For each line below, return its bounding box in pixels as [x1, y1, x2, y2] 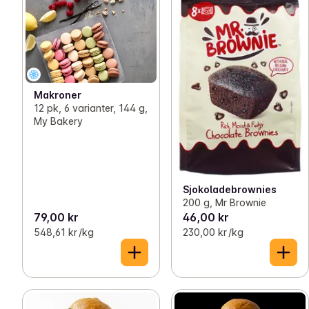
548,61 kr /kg [34, 226, 94, 238]
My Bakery [34, 115, 83, 128]
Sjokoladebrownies [183, 183, 277, 195]
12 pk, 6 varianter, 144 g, [34, 102, 148, 114]
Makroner [34, 89, 81, 101]
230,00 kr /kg [183, 226, 243, 238]
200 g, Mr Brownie [183, 196, 266, 208]
